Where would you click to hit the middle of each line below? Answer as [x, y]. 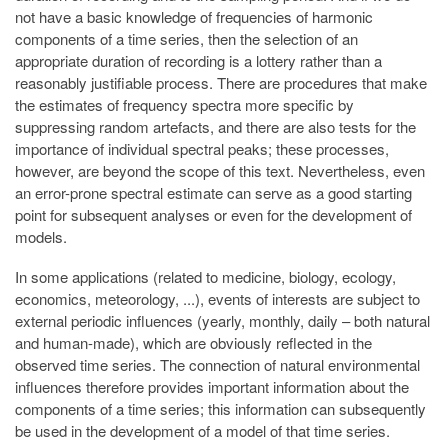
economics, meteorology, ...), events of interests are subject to [217, 299]
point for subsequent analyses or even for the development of [213, 214]
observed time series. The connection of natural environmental [217, 365]
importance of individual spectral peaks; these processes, [202, 148]
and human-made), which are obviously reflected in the [193, 343]
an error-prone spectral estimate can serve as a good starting [213, 192]
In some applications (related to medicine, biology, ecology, [205, 277]
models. [41, 236]
